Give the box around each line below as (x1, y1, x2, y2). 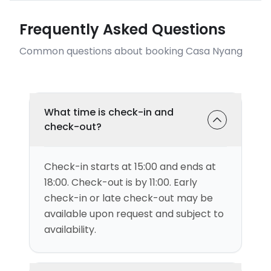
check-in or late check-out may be (44, 191, 213, 205)
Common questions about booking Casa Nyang (19, 44, 243, 58)
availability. (44, 223, 96, 237)
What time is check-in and (44, 105, 174, 119)
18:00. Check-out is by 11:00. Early (44, 175, 197, 189)
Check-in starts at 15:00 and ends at (44, 160, 216, 174)
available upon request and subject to (44, 207, 224, 221)
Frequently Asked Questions (19, 19, 226, 39)
